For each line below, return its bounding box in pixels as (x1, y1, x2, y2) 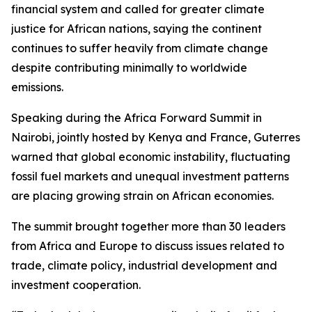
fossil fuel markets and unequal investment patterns (11, 169, 289, 183)
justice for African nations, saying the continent (11, 22, 262, 36)
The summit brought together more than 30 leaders (11, 219, 286, 233)
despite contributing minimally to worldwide (11, 61, 247, 75)
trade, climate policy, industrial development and (11, 258, 277, 272)
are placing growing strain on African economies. (11, 189, 274, 203)
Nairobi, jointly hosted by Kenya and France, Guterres (11, 130, 300, 144)
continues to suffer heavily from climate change (11, 41, 268, 55)
